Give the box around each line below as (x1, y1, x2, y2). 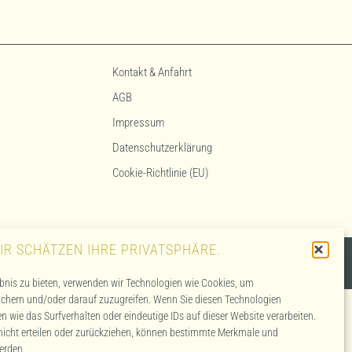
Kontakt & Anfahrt (112, 65, 192, 79)
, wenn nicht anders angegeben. (193, 257, 332, 269)
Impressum (112, 115, 165, 130)
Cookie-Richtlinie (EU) (112, 166, 209, 180)
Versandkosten (127, 257, 194, 269)
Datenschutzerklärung (112, 141, 213, 155)
